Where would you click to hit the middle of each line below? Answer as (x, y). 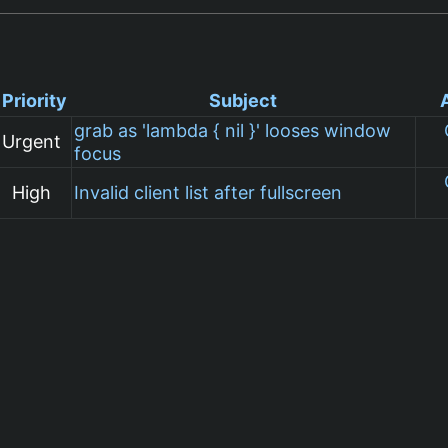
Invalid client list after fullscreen (208, 192)
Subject (243, 100)
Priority (35, 100)
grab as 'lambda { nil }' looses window (233, 130)
